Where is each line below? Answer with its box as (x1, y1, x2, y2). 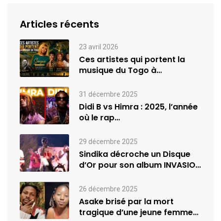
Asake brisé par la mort (79, 195, 174, 207)
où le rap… (79, 111, 120, 123)
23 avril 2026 (79, 42, 118, 51)
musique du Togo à (79, 64, 156, 76)
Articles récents (20, 17, 99, 31)
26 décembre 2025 (79, 184, 138, 193)
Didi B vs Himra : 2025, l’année (79, 101, 198, 112)
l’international (79, 75, 135, 87)
